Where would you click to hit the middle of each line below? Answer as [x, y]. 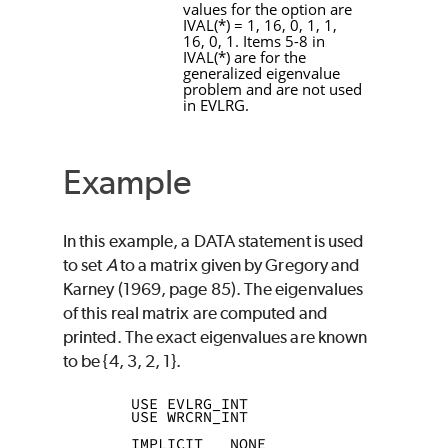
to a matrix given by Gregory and [238, 264]
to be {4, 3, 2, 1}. [122, 360]
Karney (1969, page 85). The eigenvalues [213, 288]
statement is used [299, 240]
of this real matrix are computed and [195, 312]
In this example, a [128, 240]
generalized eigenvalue [261, 73]
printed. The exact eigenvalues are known [215, 336]
